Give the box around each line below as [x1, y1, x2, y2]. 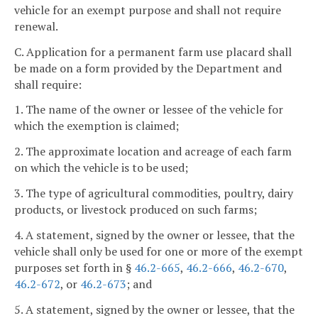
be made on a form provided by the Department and [14, 60, 282, 76]
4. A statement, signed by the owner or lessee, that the [14, 226, 295, 243]
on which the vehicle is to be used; [14, 160, 188, 176]
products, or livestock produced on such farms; [14, 202, 257, 218]
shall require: [14, 76, 82, 92]
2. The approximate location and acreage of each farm [14, 143, 292, 160]
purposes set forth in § [14, 259, 134, 275]
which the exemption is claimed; [14, 118, 179, 134]
